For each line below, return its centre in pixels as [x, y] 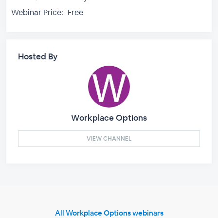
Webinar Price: [37, 12]
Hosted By [38, 56]
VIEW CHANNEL [109, 138]
